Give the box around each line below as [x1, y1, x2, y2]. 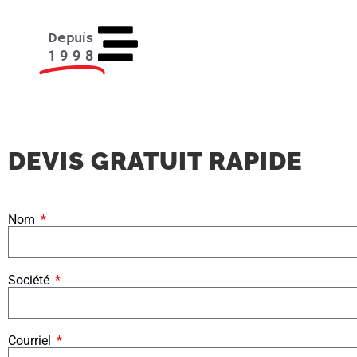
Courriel [8, 333, 54, 349]
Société [8, 273, 53, 288]
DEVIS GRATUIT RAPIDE [8, 147, 303, 176]
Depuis [47, 29, 93, 47]
